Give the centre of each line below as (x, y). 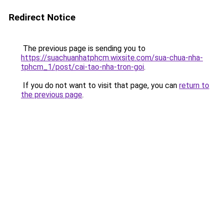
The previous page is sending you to (83, 48)
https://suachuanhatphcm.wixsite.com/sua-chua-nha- (112, 58)
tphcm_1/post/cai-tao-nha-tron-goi (82, 67)
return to (194, 85)
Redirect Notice (42, 17)
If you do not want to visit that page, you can (100, 85)
